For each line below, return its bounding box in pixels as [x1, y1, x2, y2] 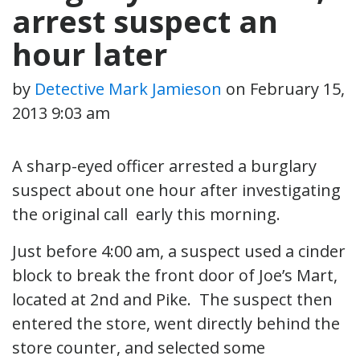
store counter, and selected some [12, 336, 265, 358]
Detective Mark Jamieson [35, 77, 222, 100]
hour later [12, 32, 167, 75]
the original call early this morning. [12, 202, 280, 225]
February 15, [250, 77, 345, 100]
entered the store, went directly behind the [12, 312, 340, 334]
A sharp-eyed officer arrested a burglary [12, 154, 317, 177]
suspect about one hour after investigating [12, 178, 341, 201]
